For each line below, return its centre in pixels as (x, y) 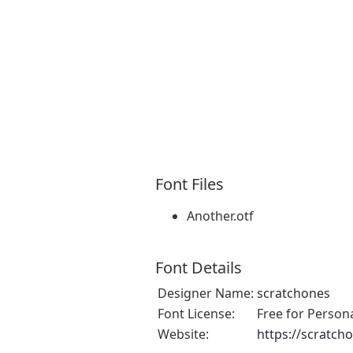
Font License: (196, 314)
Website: (183, 334)
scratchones (294, 294)
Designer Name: (206, 294)
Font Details (199, 268)
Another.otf (220, 216)
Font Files (190, 184)
